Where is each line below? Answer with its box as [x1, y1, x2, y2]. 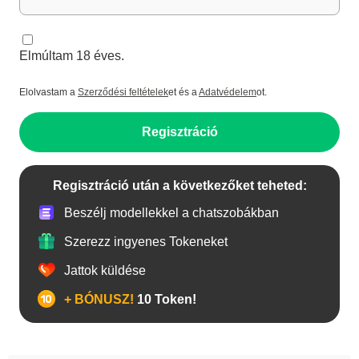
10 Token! [134, 292, 196, 306]
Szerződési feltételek [78, 87, 168, 98]
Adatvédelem [199, 87, 256, 98]
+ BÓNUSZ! [64, 292, 134, 306]
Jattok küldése [64, 263, 146, 277]
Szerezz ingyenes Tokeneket [64, 234, 228, 248]
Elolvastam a [19, 87, 78, 98]
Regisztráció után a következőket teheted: [52, 179, 307, 192]
